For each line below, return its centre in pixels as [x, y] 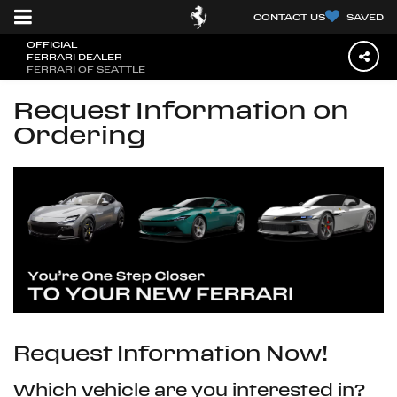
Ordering [79, 134]
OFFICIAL [52, 44]
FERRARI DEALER [74, 57]
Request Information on [181, 109]
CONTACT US [290, 17]
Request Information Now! [171, 353]
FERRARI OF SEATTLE [86, 69]
